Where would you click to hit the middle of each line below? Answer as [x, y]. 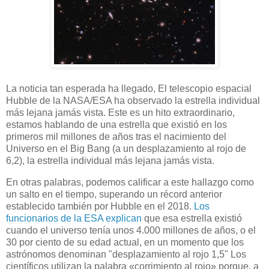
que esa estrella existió [192, 218]
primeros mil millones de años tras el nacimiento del [116, 137]
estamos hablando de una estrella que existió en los [116, 125]
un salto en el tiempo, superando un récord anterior [114, 194]
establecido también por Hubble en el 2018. [100, 206]
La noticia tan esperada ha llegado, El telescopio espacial [129, 89]
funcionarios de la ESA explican [74, 218]
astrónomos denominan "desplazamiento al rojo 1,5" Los [126, 254]
